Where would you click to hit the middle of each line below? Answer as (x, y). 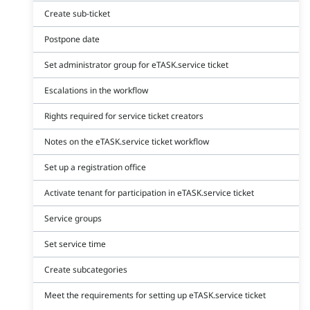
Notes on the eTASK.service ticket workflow (127, 141)
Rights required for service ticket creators (124, 116)
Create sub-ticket (77, 13)
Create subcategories (86, 269)
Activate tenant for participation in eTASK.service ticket (149, 192)
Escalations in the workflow (96, 90)
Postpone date (72, 39)
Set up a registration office (95, 167)
